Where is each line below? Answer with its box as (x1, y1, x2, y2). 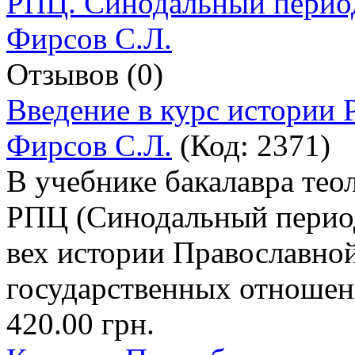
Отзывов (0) (6, 56, 163, 91)
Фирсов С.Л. (6, 128, 172, 162)
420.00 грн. (6, 306, 155, 341)
